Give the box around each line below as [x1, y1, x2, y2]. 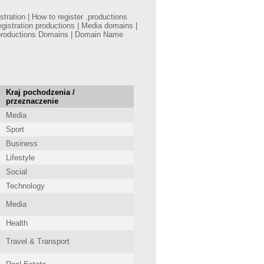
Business [6, 139, 38, 148]
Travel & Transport [6, 237, 70, 246]
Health [6, 219, 28, 227]
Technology [6, 181, 45, 190]
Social [6, 167, 27, 176]
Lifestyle [6, 153, 35, 162]
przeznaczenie [6, 97, 58, 105]
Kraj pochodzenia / [6, 88, 75, 97]
